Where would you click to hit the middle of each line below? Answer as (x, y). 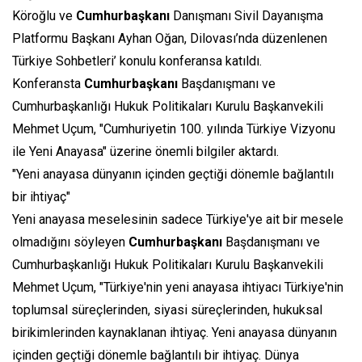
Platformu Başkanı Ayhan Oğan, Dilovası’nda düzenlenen (170, 39)
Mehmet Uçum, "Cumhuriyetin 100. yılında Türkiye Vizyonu (174, 129)
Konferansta (48, 84)
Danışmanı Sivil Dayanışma (246, 16)
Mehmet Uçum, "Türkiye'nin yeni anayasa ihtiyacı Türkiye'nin (178, 288)
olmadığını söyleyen (70, 242)
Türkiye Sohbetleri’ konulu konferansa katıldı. (137, 61)
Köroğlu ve (44, 16)
